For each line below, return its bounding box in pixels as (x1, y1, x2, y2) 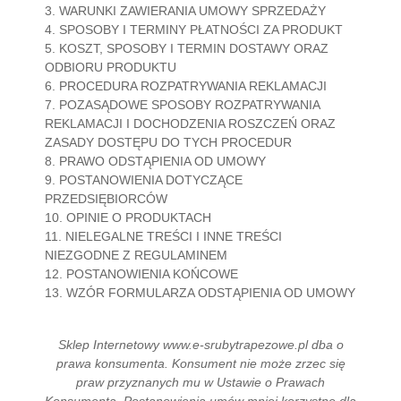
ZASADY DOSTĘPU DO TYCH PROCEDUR (45, 135, 292, 149)
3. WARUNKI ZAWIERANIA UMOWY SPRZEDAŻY (45, 4, 326, 18)
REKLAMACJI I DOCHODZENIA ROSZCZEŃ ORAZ (45, 116, 336, 131)
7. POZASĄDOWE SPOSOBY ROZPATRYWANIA (45, 98, 320, 112)
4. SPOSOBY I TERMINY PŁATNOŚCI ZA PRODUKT (45, 22, 343, 37)
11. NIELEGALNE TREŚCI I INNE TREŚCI (45, 229, 282, 243)
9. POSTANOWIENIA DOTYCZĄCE (45, 173, 243, 187)
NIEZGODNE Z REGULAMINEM (45, 248, 227, 262)
